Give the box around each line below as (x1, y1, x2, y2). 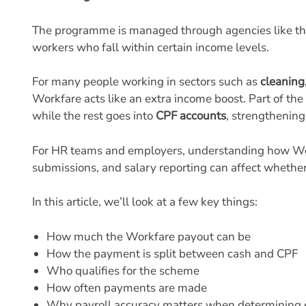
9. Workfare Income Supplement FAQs (56, 2, 255, 18)
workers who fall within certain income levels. (32, 39, 269, 55)
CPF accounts (156, 108, 226, 124)
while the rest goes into (32, 108, 156, 124)
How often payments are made (46, 279, 208, 296)
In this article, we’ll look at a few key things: (32, 194, 258, 210)
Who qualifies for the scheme (46, 262, 200, 279)
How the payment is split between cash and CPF (46, 245, 298, 262)
